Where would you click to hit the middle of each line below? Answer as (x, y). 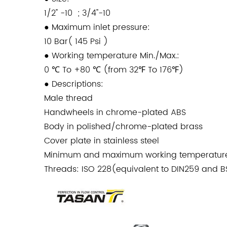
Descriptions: (78, 84)
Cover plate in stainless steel (102, 141)
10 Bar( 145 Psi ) (76, 42)
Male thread (68, 99)
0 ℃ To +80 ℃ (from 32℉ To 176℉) (114, 70)
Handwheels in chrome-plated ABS (115, 113)
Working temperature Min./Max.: (116, 56)
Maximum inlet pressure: (102, 28)
